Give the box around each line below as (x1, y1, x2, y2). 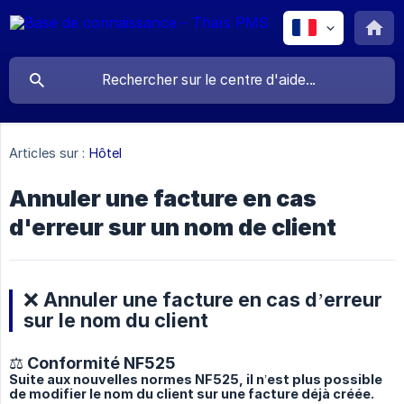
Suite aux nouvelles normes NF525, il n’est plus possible (9, 372, 382, 388)
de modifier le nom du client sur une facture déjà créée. (9, 386, 374, 402)
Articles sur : (9, 145, 86, 161)
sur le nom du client (23, 308, 208, 333)
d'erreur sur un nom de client (9, 214, 336, 242)
